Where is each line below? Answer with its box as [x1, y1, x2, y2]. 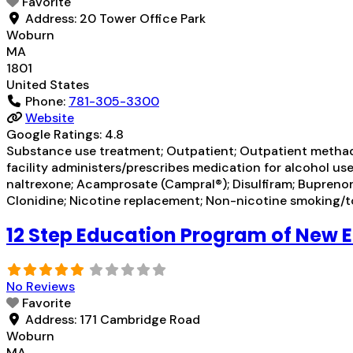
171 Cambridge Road [80, 311, 200, 329]
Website [25, 109, 74, 126]
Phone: [25, 92, 69, 110]
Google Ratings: [6, 125, 105, 143]
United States [6, 76, 89, 93]
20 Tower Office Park [80, 9, 206, 27]
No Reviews [6, 278, 75, 295]
